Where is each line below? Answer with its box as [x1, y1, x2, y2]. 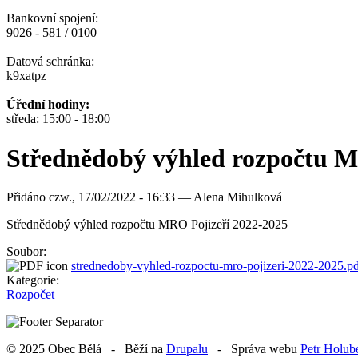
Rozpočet [6, 288, 54, 302]
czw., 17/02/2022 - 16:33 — [49, 190, 193, 205]
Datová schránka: [6, 54, 94, 69]
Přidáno [6, 190, 49, 205]
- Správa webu [208, 342, 300, 356]
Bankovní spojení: [6, 11, 98, 26]
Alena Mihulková [193, 190, 282, 205]
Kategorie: [6, 273, 62, 288]
